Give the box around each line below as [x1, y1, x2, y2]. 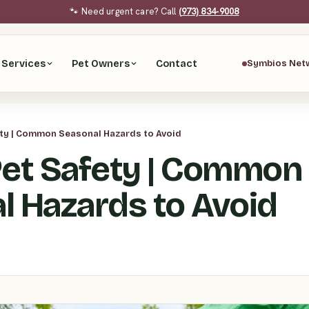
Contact [156, 57, 198, 70]
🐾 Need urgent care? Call [70, 6, 179, 17]
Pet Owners [72, 57, 130, 70]
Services [1, 57, 46, 70]
